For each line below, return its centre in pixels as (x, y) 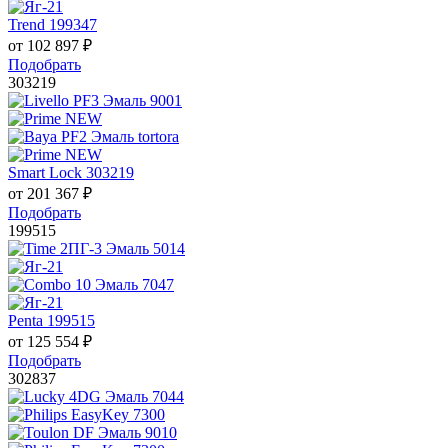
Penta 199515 (51, 321)
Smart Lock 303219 (71, 173)
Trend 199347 (52, 25)
